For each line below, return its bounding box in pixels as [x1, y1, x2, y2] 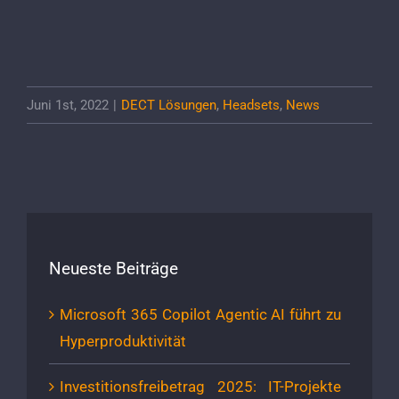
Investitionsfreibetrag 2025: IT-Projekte [60, 378, 341, 396]
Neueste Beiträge [49, 257, 178, 279]
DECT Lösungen [121, 96, 216, 113]
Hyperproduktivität [60, 332, 186, 351]
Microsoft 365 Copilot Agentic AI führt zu [60, 305, 341, 324]
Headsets [223, 96, 280, 113]
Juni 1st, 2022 [27, 96, 109, 113]
